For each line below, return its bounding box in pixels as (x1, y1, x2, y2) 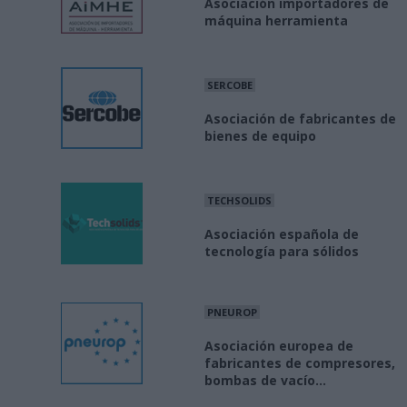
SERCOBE (203, 77, 255, 92)
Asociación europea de (203, 337, 353, 355)
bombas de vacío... (203, 372, 326, 390)
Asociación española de (203, 225, 359, 243)
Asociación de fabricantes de (203, 110, 396, 128)
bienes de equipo (203, 127, 316, 145)
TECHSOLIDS (203, 193, 274, 207)
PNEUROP (203, 304, 260, 319)
